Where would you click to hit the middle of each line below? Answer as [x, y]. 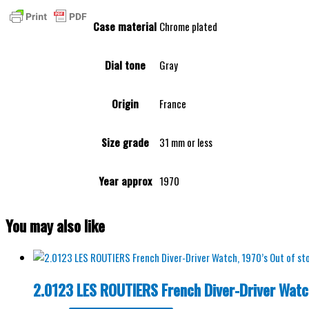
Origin [125, 104]
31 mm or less [186, 142]
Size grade [125, 142]
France [173, 104]
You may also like [55, 225]
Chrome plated [188, 27]
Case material [125, 27]
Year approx [125, 181]
